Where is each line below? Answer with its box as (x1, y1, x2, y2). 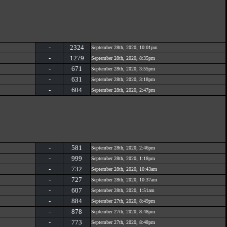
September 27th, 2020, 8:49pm (91, 198, 155, 204)
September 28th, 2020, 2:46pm (91, 145, 155, 150)
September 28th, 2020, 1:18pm (91, 156, 155, 161)
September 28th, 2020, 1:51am (91, 187, 155, 193)
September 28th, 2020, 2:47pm (91, 87, 155, 93)
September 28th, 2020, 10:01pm (91, 45, 158, 50)
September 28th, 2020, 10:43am (91, 166, 157, 172)
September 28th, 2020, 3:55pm (91, 66, 155, 71)
